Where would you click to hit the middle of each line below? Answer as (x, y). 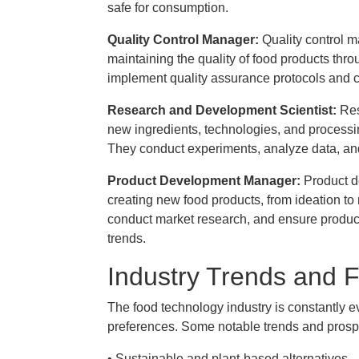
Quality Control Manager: (185, 40)
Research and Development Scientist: (224, 110)
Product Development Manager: (206, 181)
